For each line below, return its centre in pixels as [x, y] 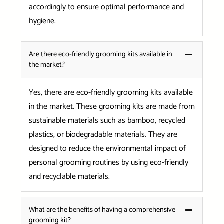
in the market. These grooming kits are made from [112, 106]
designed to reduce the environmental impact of [107, 148]
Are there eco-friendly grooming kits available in [100, 54]
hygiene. [42, 21]
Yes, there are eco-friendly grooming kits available [111, 92]
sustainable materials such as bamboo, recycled [107, 120]
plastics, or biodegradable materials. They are [103, 134]
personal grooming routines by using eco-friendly [108, 162]
